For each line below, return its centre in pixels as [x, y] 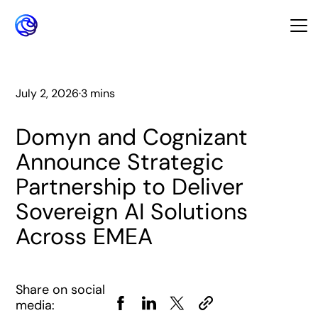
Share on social [61, 290]
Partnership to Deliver [130, 187]
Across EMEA [84, 236]
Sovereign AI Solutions [132, 212]
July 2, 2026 [48, 93]
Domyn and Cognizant [132, 137]
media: [35, 305]
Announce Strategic [120, 162]
